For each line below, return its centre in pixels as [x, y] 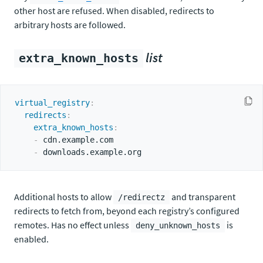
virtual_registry [52, 103]
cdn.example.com [76, 140]
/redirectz [141, 197]
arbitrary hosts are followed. [70, 25]
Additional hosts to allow [64, 197]
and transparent [203, 197]
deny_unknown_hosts [178, 225]
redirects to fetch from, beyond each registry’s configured [127, 211]
